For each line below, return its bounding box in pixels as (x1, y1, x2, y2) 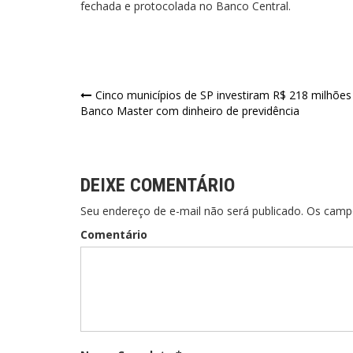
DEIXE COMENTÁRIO (80, 174, 235, 197)
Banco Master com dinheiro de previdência (80, 103, 299, 119)
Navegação (80, 86, 184, 114)
